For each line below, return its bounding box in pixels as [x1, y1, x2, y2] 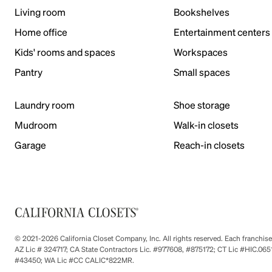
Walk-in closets [174, 118, 239, 131]
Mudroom [15, 118, 57, 131]
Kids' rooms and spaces [15, 46, 115, 58]
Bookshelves [174, 5, 230, 18]
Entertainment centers [174, 25, 271, 38]
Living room [15, 5, 66, 18]
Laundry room [15, 98, 75, 111]
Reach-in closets [174, 138, 245, 151]
